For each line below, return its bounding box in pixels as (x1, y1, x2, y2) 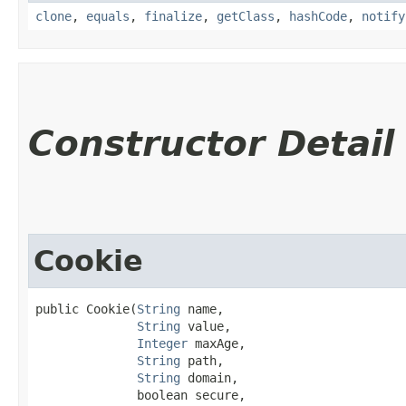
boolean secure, (35, 387, 246, 402)
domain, (180, 370, 238, 385)
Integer (137, 335, 188, 351)
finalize (144, 8, 202, 24)
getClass (217, 8, 275, 24)
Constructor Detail (28, 122, 394, 164)
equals (86, 8, 130, 24)
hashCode (289, 8, 347, 24)
